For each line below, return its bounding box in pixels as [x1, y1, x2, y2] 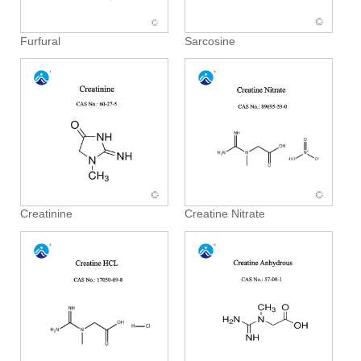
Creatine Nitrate [185, 207, 266, 221]
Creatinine [20, 207, 73, 221]
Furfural [20, 35, 61, 48]
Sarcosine [185, 35, 236, 48]
